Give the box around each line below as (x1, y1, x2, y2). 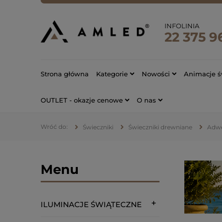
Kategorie (96, 69, 128, 78)
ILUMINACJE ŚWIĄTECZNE (41, 200, 142, 209)
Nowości (142, 69, 170, 78)
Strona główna (41, 69, 89, 78)
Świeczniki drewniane (128, 123, 192, 131)
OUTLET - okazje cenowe (41, 96, 123, 104)
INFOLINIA (165, 22, 199, 30)
